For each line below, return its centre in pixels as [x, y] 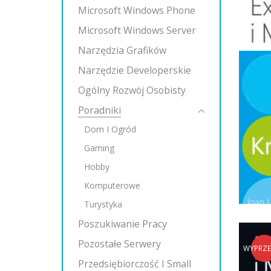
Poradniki [100, 110]
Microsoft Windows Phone [137, 10]
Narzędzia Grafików [122, 50]
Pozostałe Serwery [119, 244]
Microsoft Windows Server [137, 30]
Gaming [99, 148]
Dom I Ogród [110, 129]
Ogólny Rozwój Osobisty [132, 90]
